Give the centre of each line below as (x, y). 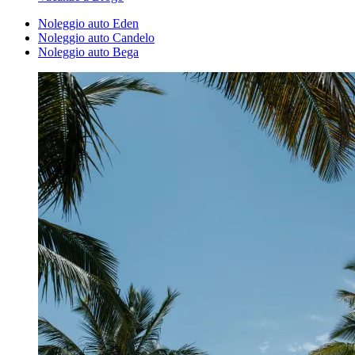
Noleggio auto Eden (88, 23)
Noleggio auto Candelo (96, 37)
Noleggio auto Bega (88, 52)
